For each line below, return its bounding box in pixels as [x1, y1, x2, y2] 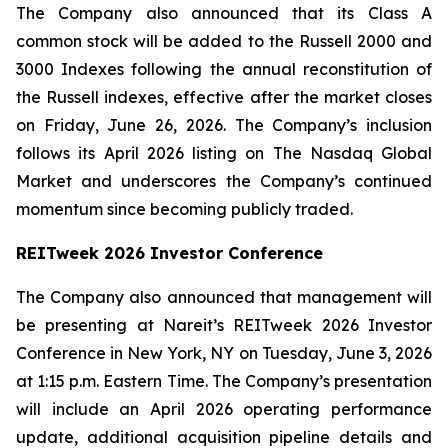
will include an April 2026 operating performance [16, 399, 432, 419]
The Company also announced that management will [16, 287, 432, 307]
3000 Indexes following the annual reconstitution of [16, 59, 432, 79]
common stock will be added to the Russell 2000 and [16, 31, 432, 51]
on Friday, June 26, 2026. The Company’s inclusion [16, 115, 432, 135]
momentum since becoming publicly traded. [16, 199, 353, 219]
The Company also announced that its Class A [16, 3, 432, 23]
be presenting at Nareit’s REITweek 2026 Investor [16, 315, 432, 335]
